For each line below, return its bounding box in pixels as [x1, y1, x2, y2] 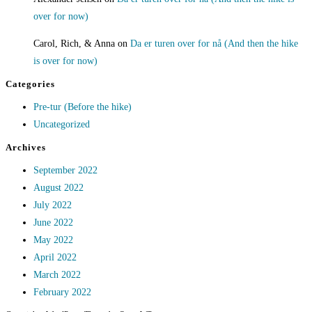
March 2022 [33, 270, 81, 281]
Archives [6, 142, 46, 153]
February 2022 [33, 287, 91, 298]
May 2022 [33, 235, 73, 246]
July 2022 [33, 200, 72, 211]
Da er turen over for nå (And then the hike [130, 38, 298, 49]
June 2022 [33, 217, 73, 228]
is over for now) [33, 56, 97, 67]
